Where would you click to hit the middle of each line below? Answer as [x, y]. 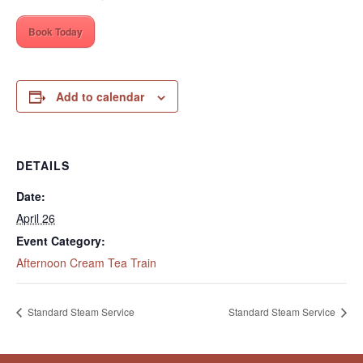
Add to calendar [100, 96]
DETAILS [43, 165]
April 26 [36, 218]
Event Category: [61, 241]
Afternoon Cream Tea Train [86, 263]
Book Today [56, 32]
